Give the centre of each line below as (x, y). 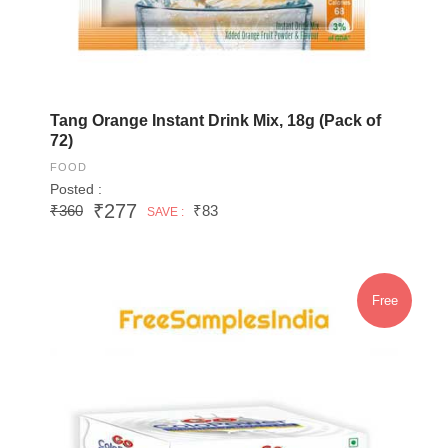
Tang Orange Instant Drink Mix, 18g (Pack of (215, 120)
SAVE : (165, 211)
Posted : (76, 188)
